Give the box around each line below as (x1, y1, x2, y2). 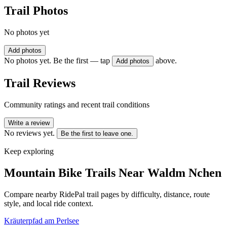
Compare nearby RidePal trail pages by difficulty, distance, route (4, 190, 210, 199)
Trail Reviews (4, 76, 75, 90)
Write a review (8, 119, 50, 127)
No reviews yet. (4, 128, 55, 137)
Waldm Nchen (147, 166, 221, 179)
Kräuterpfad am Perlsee (4, 216, 79, 225)
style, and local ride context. (4, 199, 93, 208)
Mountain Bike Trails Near (4, 166, 147, 179)
